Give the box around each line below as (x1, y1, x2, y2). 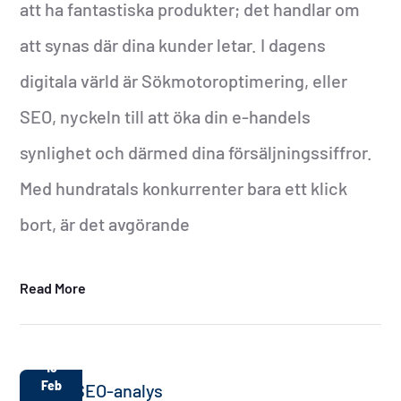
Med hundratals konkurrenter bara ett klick (20, 176, 348, 199)
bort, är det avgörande (20, 212, 191, 235)
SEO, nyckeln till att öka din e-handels (20, 105, 311, 127)
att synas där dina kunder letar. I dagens (20, 33, 327, 55)
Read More (20, 278, 87, 296)
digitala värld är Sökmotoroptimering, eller (20, 69, 348, 91)
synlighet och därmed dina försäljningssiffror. (20, 141, 373, 163)
